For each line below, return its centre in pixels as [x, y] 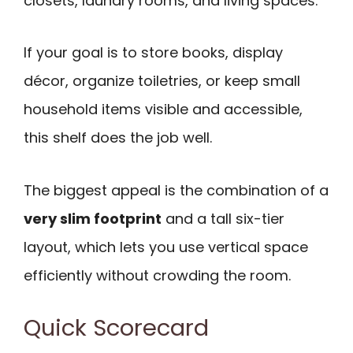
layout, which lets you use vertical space [166, 247]
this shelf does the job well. [118, 138]
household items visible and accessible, [163, 110]
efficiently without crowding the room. [157, 275]
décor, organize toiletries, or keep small [162, 81]
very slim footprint [93, 218]
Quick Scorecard [116, 327]
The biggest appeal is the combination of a [176, 190]
